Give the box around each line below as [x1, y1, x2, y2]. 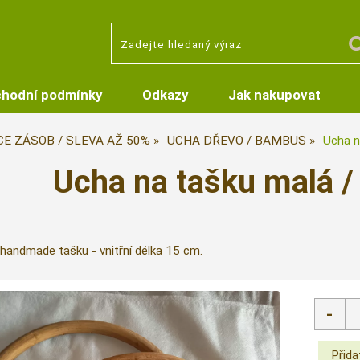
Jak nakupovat [227, 87, 321, 103]
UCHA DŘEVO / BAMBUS [166, 133, 306, 149]
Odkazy [141, 87, 188, 103]
